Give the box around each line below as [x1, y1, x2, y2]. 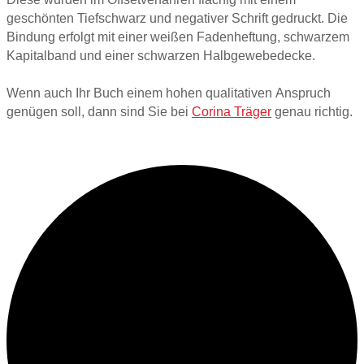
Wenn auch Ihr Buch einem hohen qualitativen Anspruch [6, 86, 331, 101]
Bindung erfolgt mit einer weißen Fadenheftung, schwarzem [6, 30, 349, 45]
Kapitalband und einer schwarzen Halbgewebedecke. [6, 49, 318, 63]
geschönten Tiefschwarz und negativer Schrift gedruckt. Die [6, 11, 348, 26]
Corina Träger [192, 105, 271, 119]
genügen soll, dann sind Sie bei [6, 105, 192, 119]
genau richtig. [271, 105, 353, 119]
